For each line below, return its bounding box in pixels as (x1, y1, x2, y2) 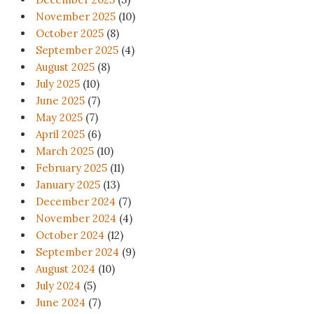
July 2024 (36, 279, 81, 293)
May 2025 (36, 111, 83, 125)
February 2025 (36, 161, 107, 175)
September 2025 (36, 43, 118, 57)
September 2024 (36, 245, 119, 259)
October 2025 (36, 27, 104, 41)
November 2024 (36, 212, 116, 226)
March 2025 (36, 144, 94, 158)
